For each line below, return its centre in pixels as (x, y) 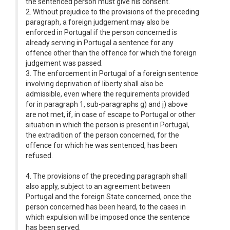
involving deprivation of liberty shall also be (94, 84)
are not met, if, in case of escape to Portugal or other (111, 114)
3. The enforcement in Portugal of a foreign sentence (112, 73)
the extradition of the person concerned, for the (102, 135)
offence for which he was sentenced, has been (101, 145)
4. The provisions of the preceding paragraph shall (106, 176)
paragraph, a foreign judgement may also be (98, 22)
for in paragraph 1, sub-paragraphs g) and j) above (107, 104)
